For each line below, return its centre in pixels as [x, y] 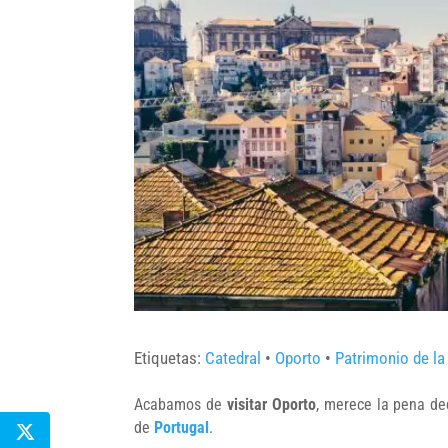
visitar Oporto [271, 404]
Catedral [233, 357]
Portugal [182, 427]
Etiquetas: [170, 357]
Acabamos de [181, 404]
